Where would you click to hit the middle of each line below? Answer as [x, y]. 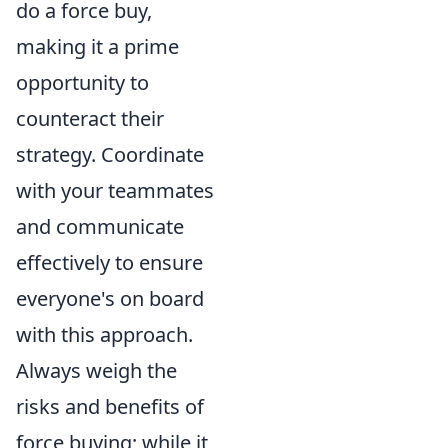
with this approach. [104, 334]
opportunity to [82, 82]
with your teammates [115, 190]
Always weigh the [96, 370]
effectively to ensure [109, 262]
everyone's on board [110, 298]
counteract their [90, 118]
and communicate [100, 226]
